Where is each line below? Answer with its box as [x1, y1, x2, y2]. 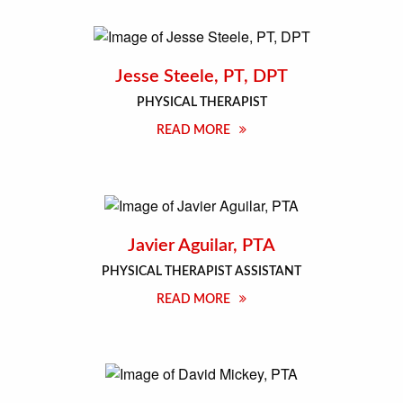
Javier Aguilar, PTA [128, 236, 275, 255]
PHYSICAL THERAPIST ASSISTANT [102, 264, 301, 278]
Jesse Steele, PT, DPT [115, 67, 288, 85]
